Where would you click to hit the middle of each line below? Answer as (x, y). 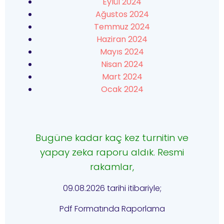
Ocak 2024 (122, 89)
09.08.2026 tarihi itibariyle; (112, 188)
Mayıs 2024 (122, 52)
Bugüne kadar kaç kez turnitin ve (112, 138)
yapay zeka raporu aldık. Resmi (112, 152)
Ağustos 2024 (122, 14)
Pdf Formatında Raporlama (112, 209)
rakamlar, (112, 167)
